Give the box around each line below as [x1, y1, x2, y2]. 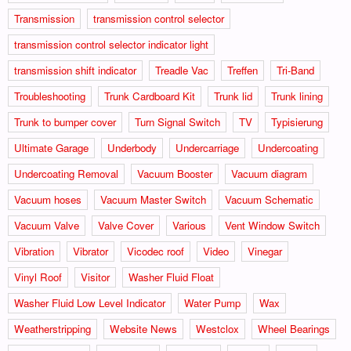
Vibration [14, 243, 54, 259]
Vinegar [248, 243, 282, 259]
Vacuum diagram [231, 165, 307, 181]
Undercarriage [175, 139, 239, 155]
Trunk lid [214, 88, 252, 103]
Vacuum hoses [14, 191, 81, 207]
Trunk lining [271, 88, 323, 103]
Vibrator [73, 243, 108, 259]
